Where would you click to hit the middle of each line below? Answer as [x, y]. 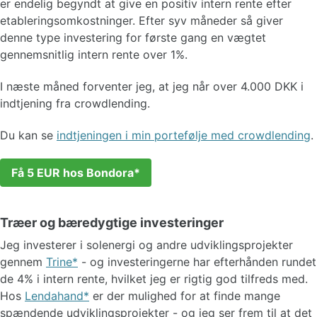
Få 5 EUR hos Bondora [73, 172]
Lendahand [54, 295]
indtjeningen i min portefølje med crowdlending [184, 135]
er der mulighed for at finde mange [185, 295]
